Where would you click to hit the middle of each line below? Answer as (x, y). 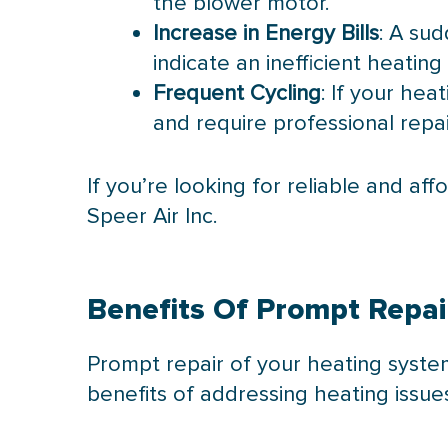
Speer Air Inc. (152, 216)
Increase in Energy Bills (266, 33)
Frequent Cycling (237, 93)
